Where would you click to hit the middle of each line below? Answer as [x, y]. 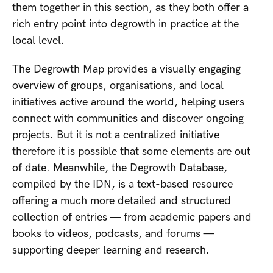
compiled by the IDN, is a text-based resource [122, 185]
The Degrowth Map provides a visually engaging [126, 69]
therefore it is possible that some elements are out [131, 152]
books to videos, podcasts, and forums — [113, 234]
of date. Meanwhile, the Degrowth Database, [120, 168]
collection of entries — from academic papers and [132, 218]
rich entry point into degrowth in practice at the [126, 24]
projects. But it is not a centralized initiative [116, 135]
